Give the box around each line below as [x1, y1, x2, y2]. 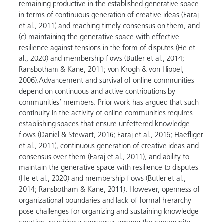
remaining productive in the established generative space [18, 1, 199, 8]
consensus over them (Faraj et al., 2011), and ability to [18, 154, 189, 161]
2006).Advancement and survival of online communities [18, 77, 194, 85]
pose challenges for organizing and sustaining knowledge [18, 208, 199, 216]
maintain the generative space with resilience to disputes [18, 165, 198, 172]
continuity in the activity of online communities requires [18, 110, 193, 117]
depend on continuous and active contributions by [18, 88, 175, 96]
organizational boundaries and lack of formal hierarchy [18, 197, 191, 205]
